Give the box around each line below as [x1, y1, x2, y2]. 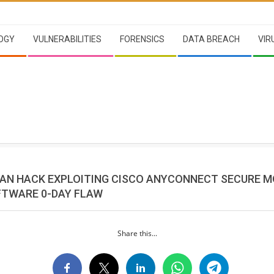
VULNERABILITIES [33, 34, 102, 44]
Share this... [117, 228, 157, 239]
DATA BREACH [183, 34, 240, 44]
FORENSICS [120, 34, 165, 44]
